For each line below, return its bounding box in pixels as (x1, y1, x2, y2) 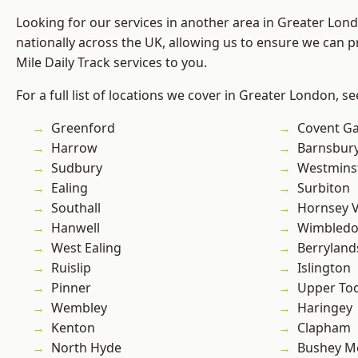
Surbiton (297, 179, 350, 197)
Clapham (297, 319, 351, 337)
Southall (51, 199, 101, 217)
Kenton (51, 319, 95, 337)
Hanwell (51, 219, 100, 237)
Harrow (51, 139, 97, 157)
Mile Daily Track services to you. (16, 54, 207, 72)
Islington (297, 259, 351, 277)
